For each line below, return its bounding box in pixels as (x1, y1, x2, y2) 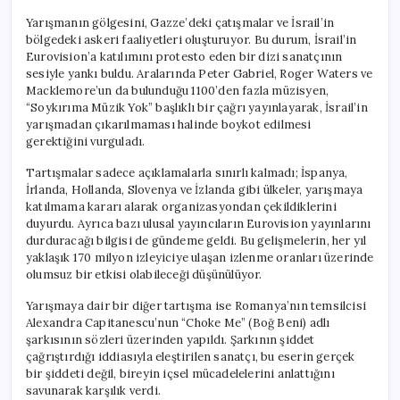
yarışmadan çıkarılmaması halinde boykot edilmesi (26, 116, 312, 132)
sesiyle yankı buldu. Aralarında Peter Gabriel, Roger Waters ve (26, 65, 373, 81)
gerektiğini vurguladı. (26, 133, 146, 149)
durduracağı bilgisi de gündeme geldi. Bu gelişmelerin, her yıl (26, 232, 367, 248)
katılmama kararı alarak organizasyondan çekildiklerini (26, 198, 337, 214)
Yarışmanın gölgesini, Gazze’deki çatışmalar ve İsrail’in (26, 14, 335, 30)
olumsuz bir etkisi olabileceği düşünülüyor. (26, 266, 262, 282)
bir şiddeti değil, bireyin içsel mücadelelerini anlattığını (26, 365, 335, 381)
